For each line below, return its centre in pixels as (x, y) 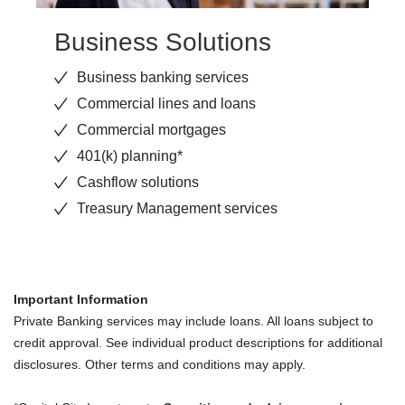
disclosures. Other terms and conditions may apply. (160, 364)
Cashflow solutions (138, 182)
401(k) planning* (130, 155)
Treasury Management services (177, 208)
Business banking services (163, 77)
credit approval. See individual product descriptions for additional (198, 342)
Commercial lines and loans (166, 103)
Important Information (81, 299)
